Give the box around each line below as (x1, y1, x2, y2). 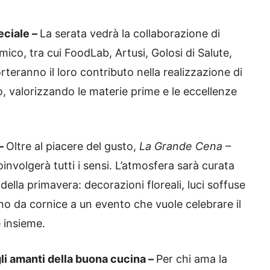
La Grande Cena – (139, 140, 231, 153)
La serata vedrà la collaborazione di (40, 27, 220, 40)
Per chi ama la (156, 253, 227, 266)
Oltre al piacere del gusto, (6, 140, 139, 153)
